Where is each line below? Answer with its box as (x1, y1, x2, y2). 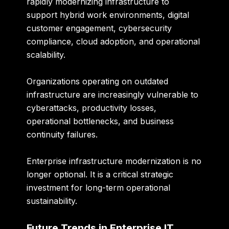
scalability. (27, 50, 66, 60)
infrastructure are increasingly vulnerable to (27, 89, 199, 100)
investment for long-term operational (27, 182, 171, 193)
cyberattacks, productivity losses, (27, 103, 157, 113)
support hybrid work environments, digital (27, 10, 190, 20)
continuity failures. (27, 129, 98, 140)
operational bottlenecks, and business (27, 116, 174, 127)
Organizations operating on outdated (27, 76, 169, 87)
